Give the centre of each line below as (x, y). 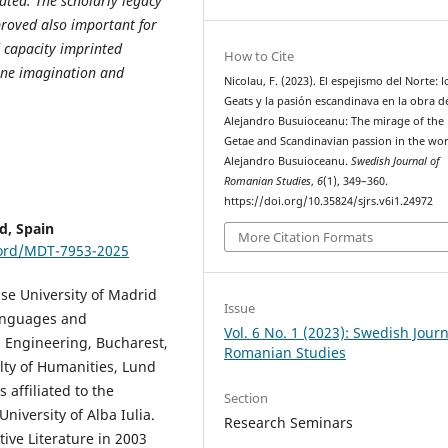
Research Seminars (289, 422)
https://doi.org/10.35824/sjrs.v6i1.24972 (329, 201)
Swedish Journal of (396, 161)
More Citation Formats (306, 236)
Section (246, 397)
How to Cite (259, 56)
